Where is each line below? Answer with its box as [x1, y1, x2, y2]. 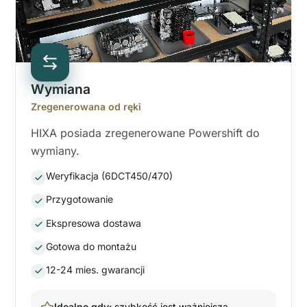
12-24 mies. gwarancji [46, 263, 145, 275]
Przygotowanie [46, 193, 113, 206]
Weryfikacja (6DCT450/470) [46, 170, 173, 182]
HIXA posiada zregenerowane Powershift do [31, 126, 260, 140]
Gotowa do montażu [46, 240, 136, 252]
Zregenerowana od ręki [31, 101, 141, 113]
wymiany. [31, 144, 79, 158]
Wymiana [31, 81, 90, 98]
